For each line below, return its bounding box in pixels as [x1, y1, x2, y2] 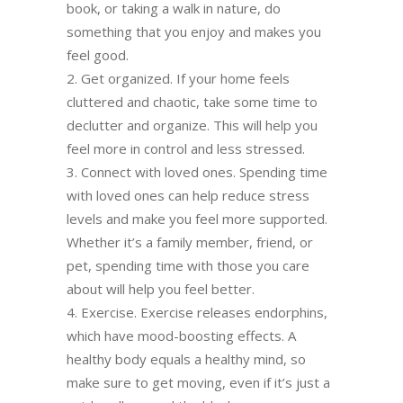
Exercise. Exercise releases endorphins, [81, 302, 327, 321]
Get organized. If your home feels [81, 68, 290, 87]
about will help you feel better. [67, 279, 255, 298]
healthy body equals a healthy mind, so [67, 349, 306, 368]
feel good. [67, 45, 129, 64]
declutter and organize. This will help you [67, 115, 318, 134]
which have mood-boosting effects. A [67, 326, 296, 345]
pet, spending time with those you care [67, 255, 309, 274]
